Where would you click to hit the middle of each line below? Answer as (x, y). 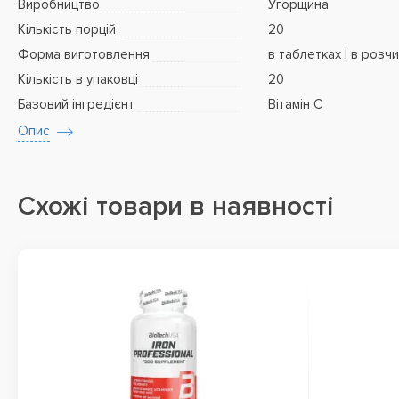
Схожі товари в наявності (176, 206)
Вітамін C (295, 104)
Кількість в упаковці (78, 79)
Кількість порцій (67, 29)
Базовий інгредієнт (76, 104)
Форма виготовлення (84, 54)
